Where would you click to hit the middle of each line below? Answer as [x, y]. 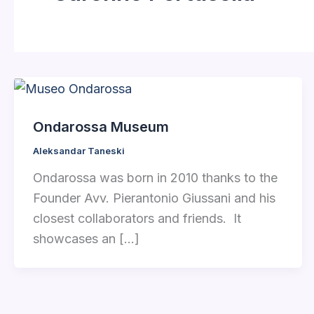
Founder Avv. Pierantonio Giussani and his [154, 198]
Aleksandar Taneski [79, 150]
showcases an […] [86, 239]
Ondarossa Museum [101, 127]
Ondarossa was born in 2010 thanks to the [155, 178]
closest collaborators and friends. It [137, 219]
